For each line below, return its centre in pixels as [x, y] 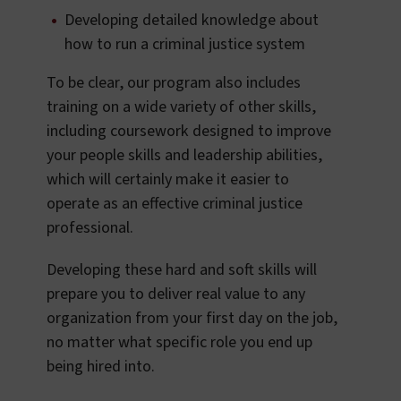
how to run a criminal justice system [185, 45]
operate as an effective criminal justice [175, 204]
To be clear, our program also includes [174, 83]
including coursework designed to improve [189, 132]
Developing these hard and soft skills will [182, 270]
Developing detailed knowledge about [192, 21]
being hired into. [101, 367]
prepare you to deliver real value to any [176, 294]
